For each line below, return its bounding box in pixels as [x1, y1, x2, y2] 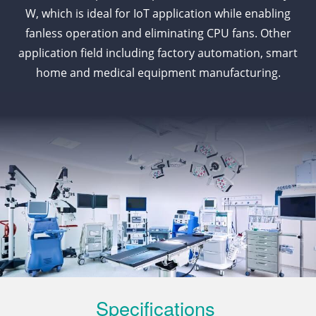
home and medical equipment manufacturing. [35, 65, 281, 81]
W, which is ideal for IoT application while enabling [25, 6, 291, 22]
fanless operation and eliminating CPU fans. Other [25, 25, 291, 42]
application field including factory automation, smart [18, 45, 298, 61]
